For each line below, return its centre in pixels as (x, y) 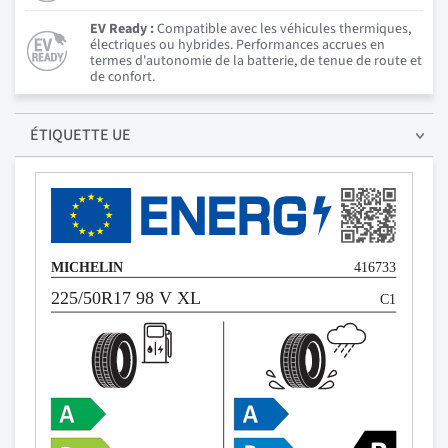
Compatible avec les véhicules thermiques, (282, 28)
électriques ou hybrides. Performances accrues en (237, 44)
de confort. (122, 76)
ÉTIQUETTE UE (80, 134)
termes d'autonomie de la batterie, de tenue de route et (256, 60)
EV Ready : (122, 28)
